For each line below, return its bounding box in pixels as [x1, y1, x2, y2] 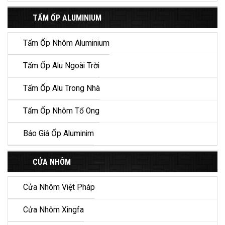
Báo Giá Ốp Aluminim [23, 129, 94, 139]
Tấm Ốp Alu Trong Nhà [23, 84, 100, 93]
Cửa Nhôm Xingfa [23, 205, 84, 215]
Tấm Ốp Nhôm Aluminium [23, 39, 109, 48]
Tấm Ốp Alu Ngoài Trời [23, 61, 99, 71]
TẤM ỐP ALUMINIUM [33, 13, 101, 23]
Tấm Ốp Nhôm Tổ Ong [23, 106, 99, 116]
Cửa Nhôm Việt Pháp [23, 183, 95, 192]
